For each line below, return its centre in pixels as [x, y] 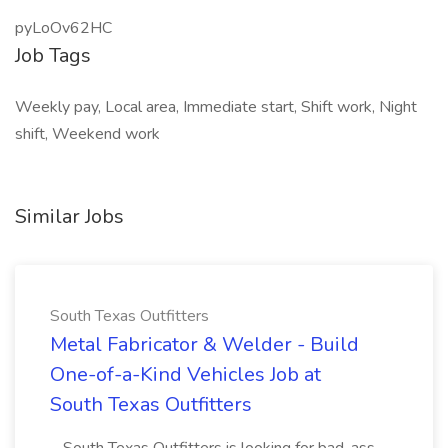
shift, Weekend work [87, 134]
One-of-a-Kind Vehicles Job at [185, 374]
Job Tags [53, 55]
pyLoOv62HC [63, 28]
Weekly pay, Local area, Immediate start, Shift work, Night [216, 107]
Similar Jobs [69, 216]
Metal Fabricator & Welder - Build [204, 344]
